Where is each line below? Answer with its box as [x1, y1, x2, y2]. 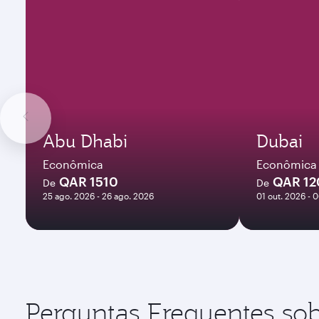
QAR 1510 [59, 174, 118, 189]
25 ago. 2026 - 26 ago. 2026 [43, 191, 154, 201]
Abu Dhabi [43, 130, 127, 152]
